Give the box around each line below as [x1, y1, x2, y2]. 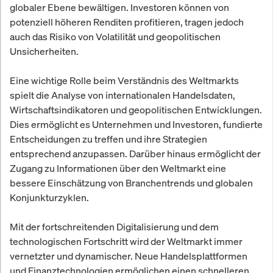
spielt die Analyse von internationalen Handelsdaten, [10, 88, 235, 102]
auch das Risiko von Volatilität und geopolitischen [10, 30, 221, 44]
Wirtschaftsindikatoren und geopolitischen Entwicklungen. [10, 103, 262, 117]
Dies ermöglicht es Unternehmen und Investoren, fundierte [10, 118, 263, 132]
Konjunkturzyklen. [10, 191, 89, 205]
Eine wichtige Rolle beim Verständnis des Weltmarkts [10, 74, 239, 88]
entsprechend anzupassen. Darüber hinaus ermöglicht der [10, 147, 261, 161]
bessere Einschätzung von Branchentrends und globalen [10, 176, 253, 190]
